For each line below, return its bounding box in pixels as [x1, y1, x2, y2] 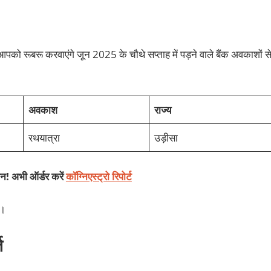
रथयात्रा [28, 131, 60, 145]
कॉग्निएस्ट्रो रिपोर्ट [65, 169, 132, 183]
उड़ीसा [154, 131, 178, 145]
